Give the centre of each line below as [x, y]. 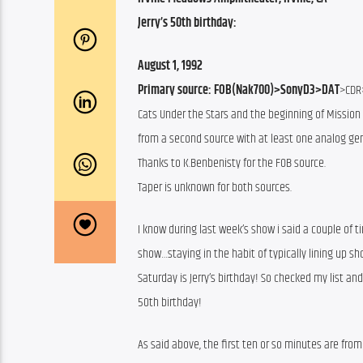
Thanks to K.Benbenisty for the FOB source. [232, 163]
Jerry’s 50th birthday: [187, 23]
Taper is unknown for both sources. [215, 187]
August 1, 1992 [170, 66]
